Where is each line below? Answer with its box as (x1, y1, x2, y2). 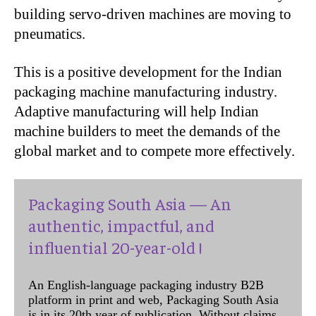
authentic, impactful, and (28, 214, 214, 236)
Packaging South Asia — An (28, 193, 231, 214)
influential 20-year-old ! (28, 236, 202, 257)
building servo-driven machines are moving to (14, 6, 291, 23)
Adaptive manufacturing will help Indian (14, 103, 259, 120)
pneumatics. (14, 25, 85, 42)
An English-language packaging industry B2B (28, 278, 264, 292)
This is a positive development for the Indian (14, 63, 282, 80)
